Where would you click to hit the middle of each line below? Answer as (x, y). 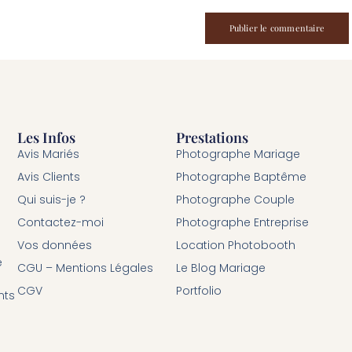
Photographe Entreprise (242, 223)
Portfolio (199, 291)
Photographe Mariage (238, 154)
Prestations (212, 138)
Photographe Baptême (241, 177)
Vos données (55, 246)
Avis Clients (49, 177)
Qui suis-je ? (52, 200)
